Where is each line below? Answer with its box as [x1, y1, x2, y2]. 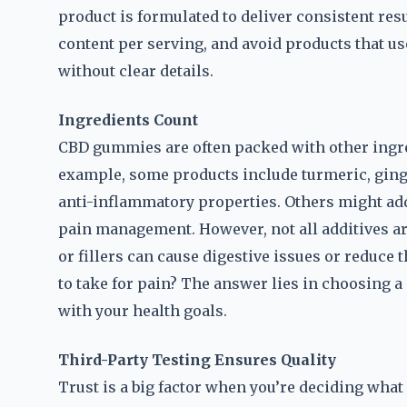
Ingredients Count [58, 111, 198, 129]
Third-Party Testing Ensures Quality [58, 351, 336, 369]
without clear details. [58, 62, 213, 80]
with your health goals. [58, 302, 227, 320]
